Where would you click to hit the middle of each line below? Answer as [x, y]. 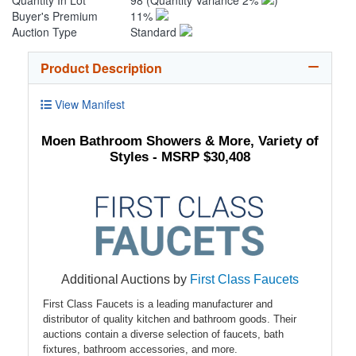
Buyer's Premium [55, 16]
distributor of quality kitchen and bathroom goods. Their [170, 319]
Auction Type [44, 32]
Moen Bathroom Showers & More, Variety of [180, 141]
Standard [155, 32]
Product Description [101, 68]
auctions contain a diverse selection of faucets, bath [163, 334]
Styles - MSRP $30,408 [180, 157]
